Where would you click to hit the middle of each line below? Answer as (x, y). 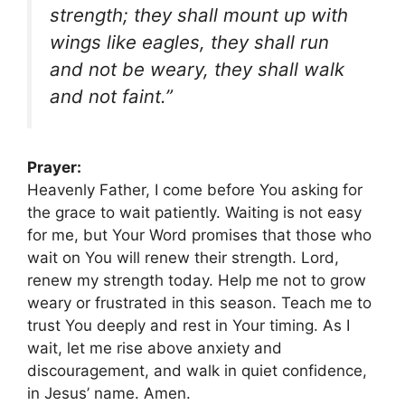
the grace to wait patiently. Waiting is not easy (194, 213)
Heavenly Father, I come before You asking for (195, 190)
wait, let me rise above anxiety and (155, 348)
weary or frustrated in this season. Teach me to (199, 303)
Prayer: (54, 168)
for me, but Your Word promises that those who (199, 235)
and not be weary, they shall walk (197, 70)
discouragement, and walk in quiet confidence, (197, 371)
